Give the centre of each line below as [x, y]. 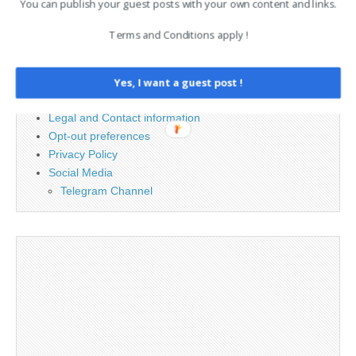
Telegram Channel [106, 191]
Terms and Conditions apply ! [178, 34]
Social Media [81, 173]
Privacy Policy [83, 155]
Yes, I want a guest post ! [178, 82]
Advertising [76, 81]
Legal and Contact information [124, 118]
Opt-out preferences [99, 136]
